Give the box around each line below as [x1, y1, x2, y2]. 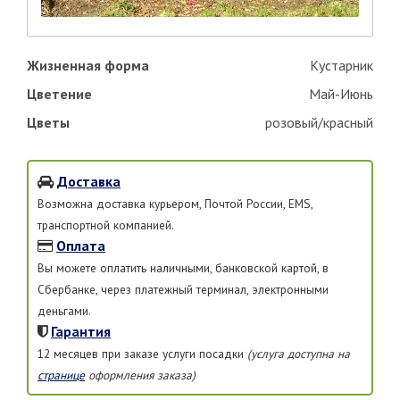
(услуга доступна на [247, 345, 350, 362]
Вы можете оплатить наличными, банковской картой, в [37, 259, 329, 276]
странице [37, 366, 85, 383]
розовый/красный [265, 112, 373, 131]
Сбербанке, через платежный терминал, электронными [37, 280, 329, 297]
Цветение [27, 84, 92, 103]
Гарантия [51, 321, 111, 340]
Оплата [56, 236, 105, 254]
